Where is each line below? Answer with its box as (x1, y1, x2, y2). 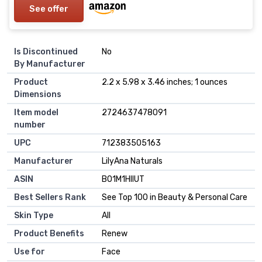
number (14, 119, 46, 130)
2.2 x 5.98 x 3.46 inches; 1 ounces (102, 77, 227, 87)
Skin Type (14, 210, 53, 220)
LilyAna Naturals (102, 156, 163, 166)
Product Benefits (14, 228, 84, 239)
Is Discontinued (14, 46, 78, 57)
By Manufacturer (14, 58, 85, 69)
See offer (29, 3, 68, 14)
